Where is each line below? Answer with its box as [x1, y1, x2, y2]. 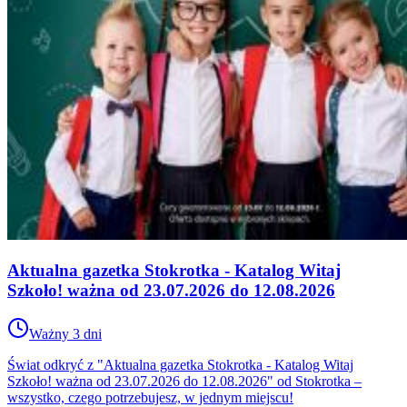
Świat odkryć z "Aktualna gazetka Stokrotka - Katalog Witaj [7, 357, 353, 373]
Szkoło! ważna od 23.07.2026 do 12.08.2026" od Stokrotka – [7, 373, 362, 390]
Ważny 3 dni [29, 326, 102, 342]
